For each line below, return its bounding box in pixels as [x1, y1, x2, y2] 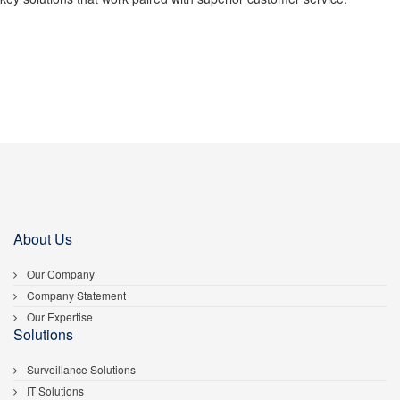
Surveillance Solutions [24, 361, 136, 377]
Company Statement [24, 287, 126, 303]
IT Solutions [24, 382, 84, 398]
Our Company [24, 265, 95, 281]
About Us [13, 228, 72, 249]
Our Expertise [24, 308, 93, 324]
